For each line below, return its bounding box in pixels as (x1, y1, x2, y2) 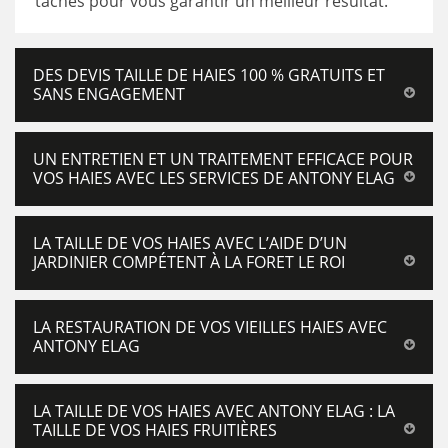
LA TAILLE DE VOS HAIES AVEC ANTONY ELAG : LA (33, 400, 395, 422)
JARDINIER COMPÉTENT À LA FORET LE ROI (33, 251, 345, 273)
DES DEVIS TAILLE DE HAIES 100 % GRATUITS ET (33, 64, 385, 86)
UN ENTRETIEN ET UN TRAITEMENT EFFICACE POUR (33, 148, 413, 170)
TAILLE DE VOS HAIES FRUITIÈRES (33, 419, 277, 441)
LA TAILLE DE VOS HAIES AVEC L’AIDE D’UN (33, 232, 347, 254)
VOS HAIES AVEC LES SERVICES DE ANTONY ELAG (33, 167, 395, 189)
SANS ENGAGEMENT (33, 83, 185, 105)
